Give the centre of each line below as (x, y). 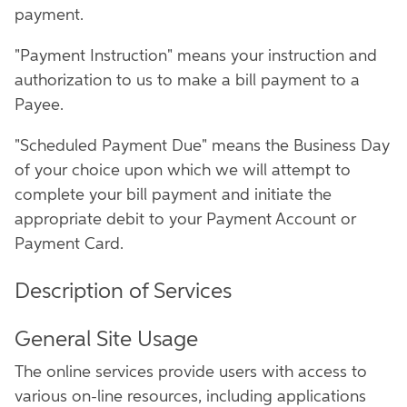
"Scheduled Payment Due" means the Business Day (202, 146)
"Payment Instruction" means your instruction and (196, 56)
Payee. (39, 105)
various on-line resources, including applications (190, 397)
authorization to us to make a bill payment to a (187, 81)
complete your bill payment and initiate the (173, 195)
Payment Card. (69, 244)
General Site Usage (106, 340)
